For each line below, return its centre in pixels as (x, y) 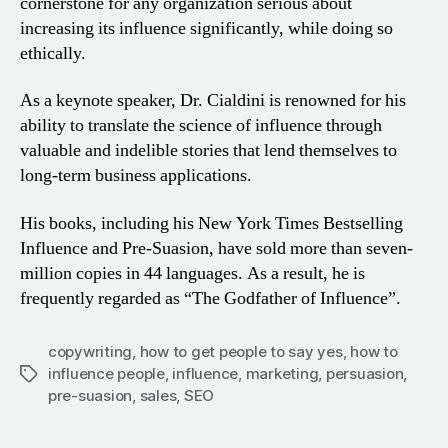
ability (43, 126)
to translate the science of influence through (224, 126)
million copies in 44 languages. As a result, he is (192, 273)
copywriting (90, 351)
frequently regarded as (100, 298)
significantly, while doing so (289, 28)
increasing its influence (103, 28)
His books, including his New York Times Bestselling (211, 223)
